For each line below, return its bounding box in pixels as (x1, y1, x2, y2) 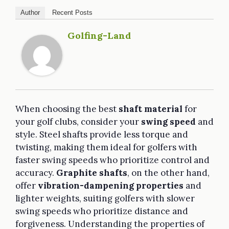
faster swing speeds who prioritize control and (15, 154, 210, 166)
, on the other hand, (127, 167, 210, 178)
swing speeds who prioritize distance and (15, 205, 188, 217)
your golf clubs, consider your (15, 116, 141, 127)
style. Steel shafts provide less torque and (15, 128, 188, 140)
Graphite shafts (56, 167, 127, 178)
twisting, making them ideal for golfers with (15, 141, 197, 153)
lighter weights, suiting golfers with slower (15, 192, 195, 204)
